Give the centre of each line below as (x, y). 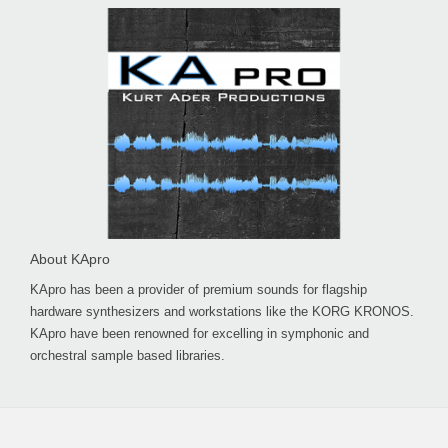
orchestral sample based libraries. (127, 356)
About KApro (70, 259)
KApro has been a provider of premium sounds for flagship (198, 290)
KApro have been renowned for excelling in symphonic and (199, 334)
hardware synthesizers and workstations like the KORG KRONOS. (222, 312)
